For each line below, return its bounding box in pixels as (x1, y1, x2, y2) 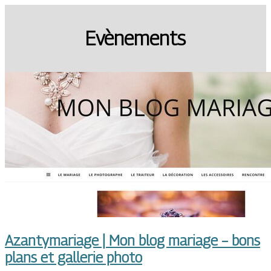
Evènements (85, 27, 186, 50)
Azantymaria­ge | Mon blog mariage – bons (5, 231, 260, 249)
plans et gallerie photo (5, 248, 142, 266)
